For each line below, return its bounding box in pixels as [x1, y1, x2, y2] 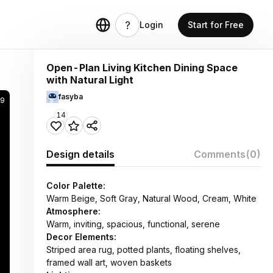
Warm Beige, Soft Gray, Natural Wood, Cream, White [46, 193, 257, 204]
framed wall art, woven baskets [46, 257, 172, 268]
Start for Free [188, 19, 244, 30]
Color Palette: [46, 180, 105, 191]
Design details [46, 148, 115, 160]
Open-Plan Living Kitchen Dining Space [46, 62, 238, 74]
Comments [194, 148, 246, 160]
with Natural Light [46, 74, 133, 86]
